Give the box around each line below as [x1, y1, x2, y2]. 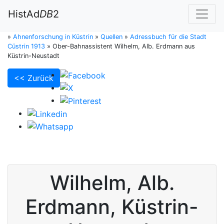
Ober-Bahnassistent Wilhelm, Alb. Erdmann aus [52, 42, 195, 50]
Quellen [100, 33, 122, 40]
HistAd [8, 8, 39, 20]
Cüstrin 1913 [7, 42, 45, 50]
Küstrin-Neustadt [7, 52, 59, 59]
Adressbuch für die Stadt [130, 33, 206, 40]
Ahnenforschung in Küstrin [13, 33, 93, 40]
